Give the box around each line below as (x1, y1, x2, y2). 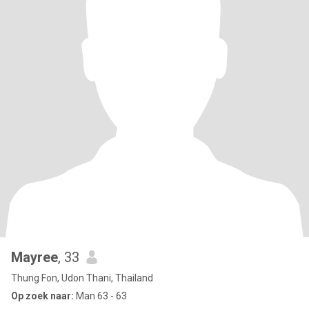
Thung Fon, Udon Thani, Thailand (11, 272, 153, 283)
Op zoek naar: (11, 290, 74, 301)
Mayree (11, 249, 58, 266)
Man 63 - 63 (74, 290, 127, 301)
